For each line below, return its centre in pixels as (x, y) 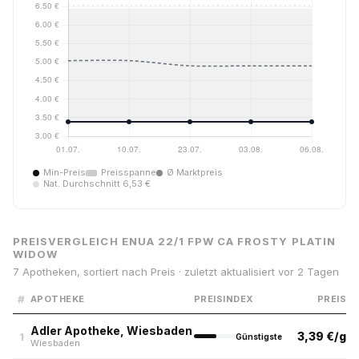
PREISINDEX (224, 299)
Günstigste (259, 336)
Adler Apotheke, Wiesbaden (111, 331)
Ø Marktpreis (195, 172)
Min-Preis (65, 172)
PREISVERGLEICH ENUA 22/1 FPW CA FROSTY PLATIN (174, 241)
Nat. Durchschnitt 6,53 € (97, 184)
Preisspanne (129, 172)
